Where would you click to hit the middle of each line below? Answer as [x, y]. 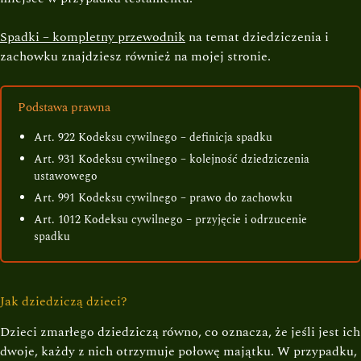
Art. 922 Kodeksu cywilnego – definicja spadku [153, 137]
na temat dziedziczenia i [257, 37]
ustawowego [66, 176]
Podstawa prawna [64, 108]
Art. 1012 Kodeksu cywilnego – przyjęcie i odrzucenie [170, 219]
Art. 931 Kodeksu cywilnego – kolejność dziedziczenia [172, 159]
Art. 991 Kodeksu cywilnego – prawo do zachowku [163, 197]
